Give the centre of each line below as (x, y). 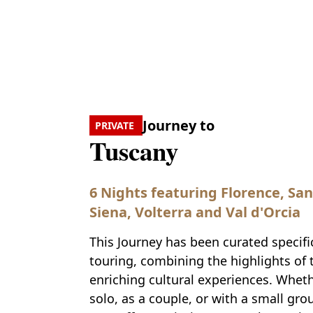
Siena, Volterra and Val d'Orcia (195, 212)
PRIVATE (116, 125)
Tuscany (133, 151)
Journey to (178, 125)
